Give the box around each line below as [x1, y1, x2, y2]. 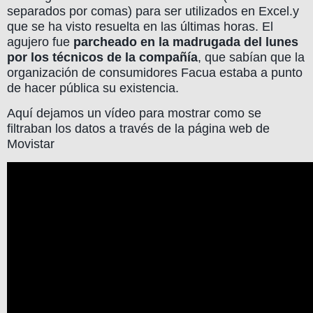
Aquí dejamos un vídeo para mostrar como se [7, 106, 261, 121]
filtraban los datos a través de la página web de [7, 122, 270, 136]
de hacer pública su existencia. [7, 80, 179, 95]
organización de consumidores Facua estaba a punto [7, 65, 303, 80]
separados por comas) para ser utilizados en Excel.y [7, 3, 299, 18]
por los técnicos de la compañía [7, 50, 198, 64]
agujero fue [7, 34, 73, 49]
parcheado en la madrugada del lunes [73, 34, 298, 49]
